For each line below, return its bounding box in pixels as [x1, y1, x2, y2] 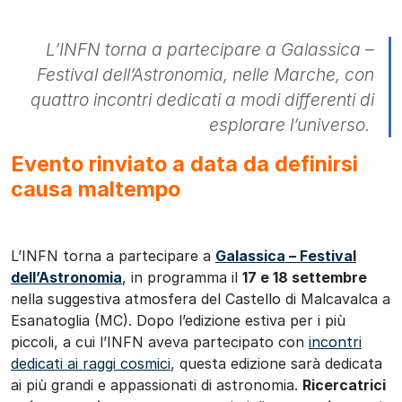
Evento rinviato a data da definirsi [11, 150, 358, 177]
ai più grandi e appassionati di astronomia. [11, 375, 302, 394]
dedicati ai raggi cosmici [11, 354, 170, 372]
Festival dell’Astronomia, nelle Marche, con [37, 63, 374, 85]
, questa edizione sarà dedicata [170, 354, 382, 372]
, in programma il [122, 267, 242, 286]
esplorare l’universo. [209, 113, 374, 135]
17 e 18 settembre [242, 267, 367, 286]
